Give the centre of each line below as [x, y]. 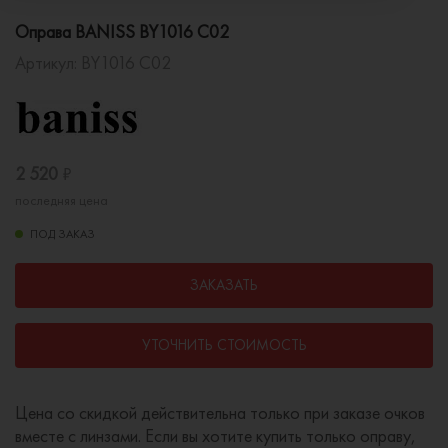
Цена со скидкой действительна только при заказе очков [220, 412]
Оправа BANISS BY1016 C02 [122, 31]
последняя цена [61, 199]
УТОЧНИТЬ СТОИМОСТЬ [224, 344]
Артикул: [48, 62]
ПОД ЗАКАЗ [62, 233]
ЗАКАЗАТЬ [224, 284]
